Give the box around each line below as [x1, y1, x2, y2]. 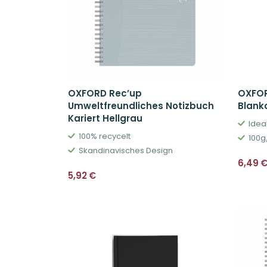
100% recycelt [78, 130, 131, 142]
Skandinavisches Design [78, 144, 173, 156]
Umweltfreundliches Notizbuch [68, 99, 214, 112]
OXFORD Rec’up [68, 86, 142, 100]
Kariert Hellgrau [68, 111, 142, 125]
